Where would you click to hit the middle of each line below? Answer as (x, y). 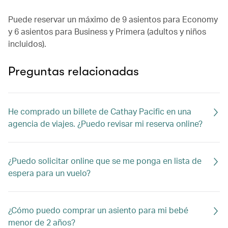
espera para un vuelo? (49, 173)
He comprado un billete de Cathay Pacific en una (100, 111)
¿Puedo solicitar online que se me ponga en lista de (105, 161)
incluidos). (27, 44)
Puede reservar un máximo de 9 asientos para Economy (113, 19)
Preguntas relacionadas (74, 71)
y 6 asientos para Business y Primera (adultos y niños (107, 31)
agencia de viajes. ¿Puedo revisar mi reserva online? (105, 123)
